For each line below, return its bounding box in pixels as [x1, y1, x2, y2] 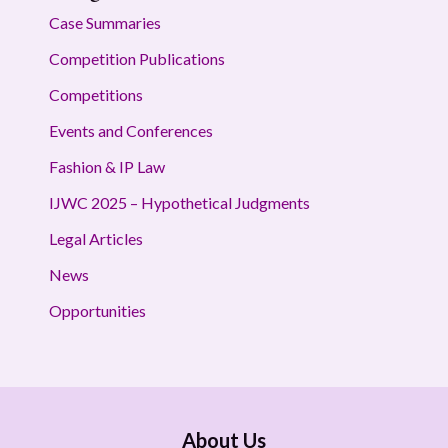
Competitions [48, 84, 143, 104]
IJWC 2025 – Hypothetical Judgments [48, 192, 310, 212]
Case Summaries [48, 12, 161, 32]
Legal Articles [48, 228, 143, 248]
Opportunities [48, 300, 146, 320]
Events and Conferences [48, 120, 213, 140]
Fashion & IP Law [48, 156, 165, 176]
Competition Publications [48, 48, 225, 68]
